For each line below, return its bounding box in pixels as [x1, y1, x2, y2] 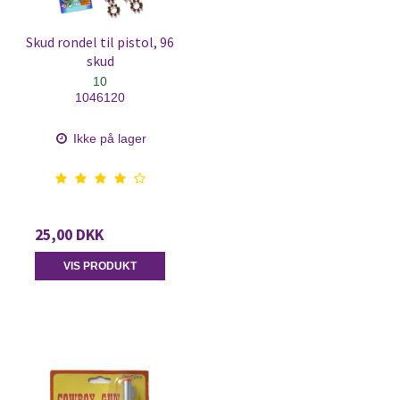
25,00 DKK [35, 224, 104, 245]
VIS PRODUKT [63, 259, 137, 272]
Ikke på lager [70, 130, 146, 146]
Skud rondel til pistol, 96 [26, 33, 174, 51]
